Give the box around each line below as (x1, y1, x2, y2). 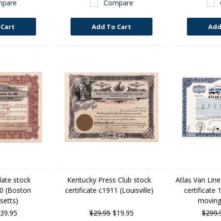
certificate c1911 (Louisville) (65, 185, 153, 195)
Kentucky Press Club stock (67, 175, 151, 184)
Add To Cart (92, 22, 132, 31)
